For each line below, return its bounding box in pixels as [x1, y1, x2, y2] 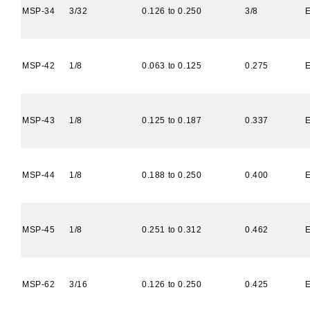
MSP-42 [22, 61, 55, 71]
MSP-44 [22, 170, 55, 180]
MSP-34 [22, 6, 55, 16]
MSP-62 [22, 280, 55, 289]
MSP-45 [22, 225, 55, 235]
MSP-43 [22, 116, 55, 125]
